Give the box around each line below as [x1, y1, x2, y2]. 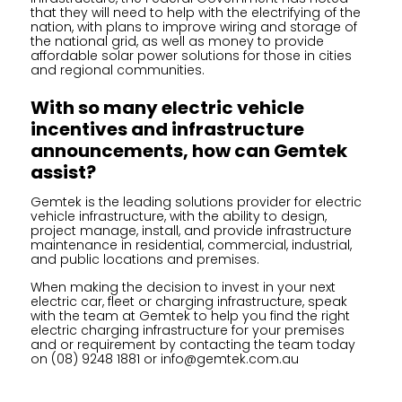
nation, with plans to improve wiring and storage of [30, 18, 357, 36]
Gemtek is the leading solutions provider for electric [30, 193, 362, 211]
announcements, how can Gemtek [30, 138, 347, 163]
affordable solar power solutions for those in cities [30, 47, 352, 65]
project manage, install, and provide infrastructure [30, 222, 352, 240]
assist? [30, 160, 96, 185]
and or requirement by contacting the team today [30, 336, 355, 354]
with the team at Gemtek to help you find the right [30, 307, 350, 325]
